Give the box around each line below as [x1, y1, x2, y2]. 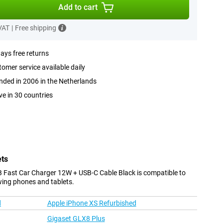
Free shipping [14, 24, 56, 32]
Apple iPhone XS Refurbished [47, 199, 136, 208]
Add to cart [58, 2, 98, 12]
